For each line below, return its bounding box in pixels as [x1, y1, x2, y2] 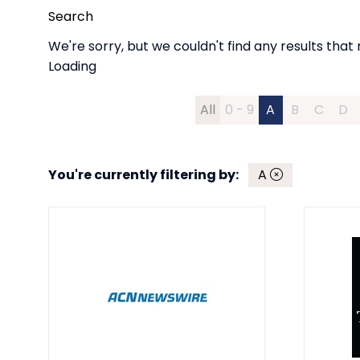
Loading [48, 57, 96, 76]
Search [48, 7, 93, 27]
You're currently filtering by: [48, 166, 239, 185]
